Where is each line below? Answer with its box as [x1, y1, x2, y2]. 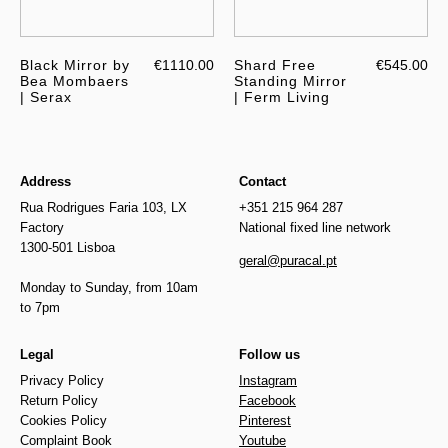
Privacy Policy [20, 372, 104, 388]
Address [20, 173, 71, 189]
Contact [239, 173, 286, 189]
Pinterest [239, 412, 291, 428]
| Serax [20, 88, 72, 105]
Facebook [239, 392, 296, 408]
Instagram [239, 372, 297, 388]
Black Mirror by [20, 56, 130, 73]
